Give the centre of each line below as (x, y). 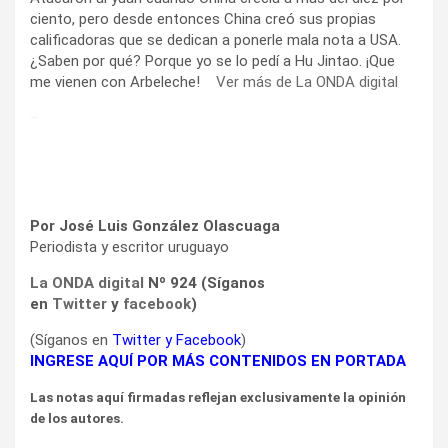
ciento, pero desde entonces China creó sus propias (203, 18)
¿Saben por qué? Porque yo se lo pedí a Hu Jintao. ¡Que (212, 60)
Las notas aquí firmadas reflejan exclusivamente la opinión (218, 397)
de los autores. (77, 418)
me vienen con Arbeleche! (123, 81)
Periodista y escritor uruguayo (129, 246)
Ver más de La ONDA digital (307, 81)
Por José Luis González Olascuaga (155, 225)
